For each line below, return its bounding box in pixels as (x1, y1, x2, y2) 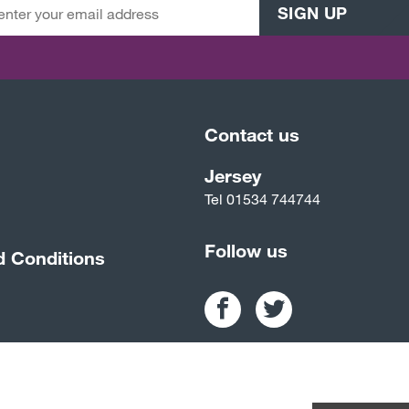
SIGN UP (278, 3, 348, 24)
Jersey (204, 164, 261, 187)
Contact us (204, 123, 299, 146)
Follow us (204, 239, 288, 262)
